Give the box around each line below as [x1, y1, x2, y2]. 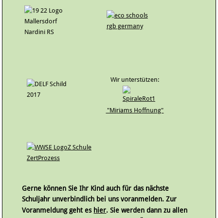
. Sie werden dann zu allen [106, 206, 188, 214]
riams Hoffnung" [116, 106, 164, 114]
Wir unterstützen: [110, 76, 159, 83]
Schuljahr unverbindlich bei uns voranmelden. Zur [22, 195, 177, 203]
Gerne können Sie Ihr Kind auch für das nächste [22, 184, 169, 192]
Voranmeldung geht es [22, 206, 94, 214]
